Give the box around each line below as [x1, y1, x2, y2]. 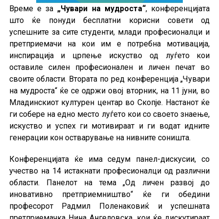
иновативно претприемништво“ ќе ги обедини [9, 189, 210, 199]
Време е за [9, 3, 58, 13]
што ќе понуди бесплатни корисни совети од [9, 15, 210, 25]
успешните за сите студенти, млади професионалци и [9, 27, 210, 37]
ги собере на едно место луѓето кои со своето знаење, [9, 109, 210, 119]
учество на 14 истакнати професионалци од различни [9, 166, 210, 175]
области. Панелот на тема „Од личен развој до [9, 177, 210, 187]
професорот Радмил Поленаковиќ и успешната [9, 201, 210, 211]
